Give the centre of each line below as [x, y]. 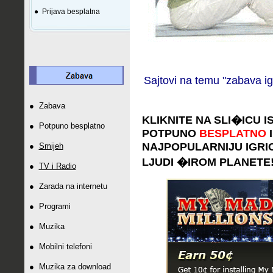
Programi [55, 206]
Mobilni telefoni [65, 246]
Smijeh [51, 146]
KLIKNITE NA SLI [186, 120]
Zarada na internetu [73, 186]
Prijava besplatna [71, 12]
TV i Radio [57, 166]
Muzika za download [75, 267]
